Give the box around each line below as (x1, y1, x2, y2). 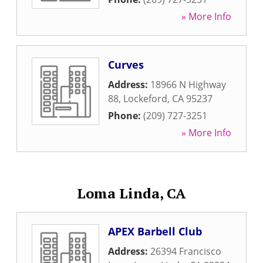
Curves (108, 58, 144, 72)
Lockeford (123, 92, 167, 105)
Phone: (108, 109, 143, 122)
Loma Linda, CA (77, 184, 186, 203)
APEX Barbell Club (108, 224, 202, 238)
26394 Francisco (150, 245, 221, 258)
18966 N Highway (150, 78, 226, 91)
